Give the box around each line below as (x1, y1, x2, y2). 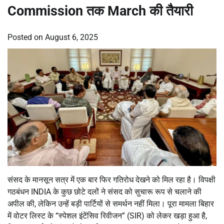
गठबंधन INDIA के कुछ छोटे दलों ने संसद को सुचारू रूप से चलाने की (7, 186, 201, 196)
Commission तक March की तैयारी (7, 3, 193, 19)
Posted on (7, 32, 45, 42)
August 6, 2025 (45, 32, 98, 42)
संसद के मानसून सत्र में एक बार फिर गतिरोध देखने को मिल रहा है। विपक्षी (7, 174, 215, 184)
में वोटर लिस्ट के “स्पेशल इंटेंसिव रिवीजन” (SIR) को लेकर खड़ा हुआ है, (7, 210, 207, 220)
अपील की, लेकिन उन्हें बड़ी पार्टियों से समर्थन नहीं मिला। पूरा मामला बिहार (7, 198, 214, 208)
